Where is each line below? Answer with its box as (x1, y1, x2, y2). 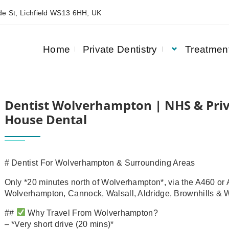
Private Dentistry (82, 43, 157, 55)
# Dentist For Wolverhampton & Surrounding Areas (4, 158, 195, 167)
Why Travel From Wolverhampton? (25, 208, 158, 217)
